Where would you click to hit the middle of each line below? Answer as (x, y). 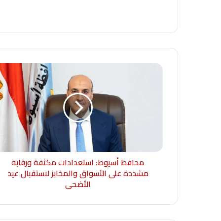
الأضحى (78, 184)
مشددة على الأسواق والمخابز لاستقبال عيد (78, 173)
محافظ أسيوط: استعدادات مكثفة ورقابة (78, 163)
